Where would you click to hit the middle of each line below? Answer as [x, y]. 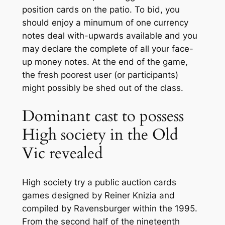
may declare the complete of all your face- [107, 48]
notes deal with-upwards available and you [109, 35]
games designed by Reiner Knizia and [98, 196]
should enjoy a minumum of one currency [105, 22]
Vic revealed [62, 153]
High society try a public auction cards [99, 183]
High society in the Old [100, 135]
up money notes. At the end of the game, [105, 62]
